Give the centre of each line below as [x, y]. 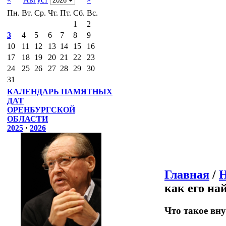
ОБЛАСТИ [27, 119]
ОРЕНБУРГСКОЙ [41, 110]
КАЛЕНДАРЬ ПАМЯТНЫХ [60, 92]
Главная [187, 174]
